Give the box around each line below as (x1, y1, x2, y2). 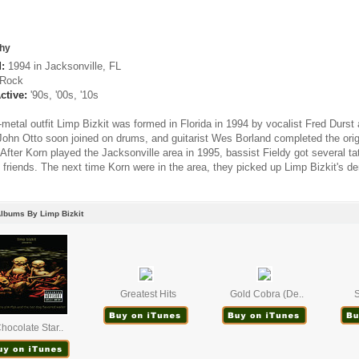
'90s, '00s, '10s (27, 89, 99, 101)
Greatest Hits (119, 288, 176, 300)
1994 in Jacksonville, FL (5, 60, 121, 72)
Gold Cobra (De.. (229, 288, 304, 300)
